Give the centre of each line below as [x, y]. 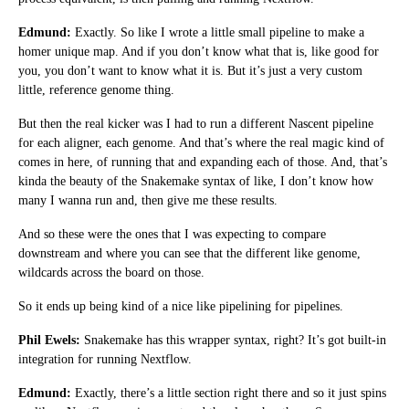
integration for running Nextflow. [105, 359]
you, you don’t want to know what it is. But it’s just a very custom [190, 70]
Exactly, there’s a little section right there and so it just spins [229, 393]
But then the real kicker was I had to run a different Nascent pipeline [196, 123]
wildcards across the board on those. [111, 272]
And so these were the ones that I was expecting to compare [172, 234]
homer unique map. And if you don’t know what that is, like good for [199, 51]
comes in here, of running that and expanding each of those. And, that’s [203, 162]
